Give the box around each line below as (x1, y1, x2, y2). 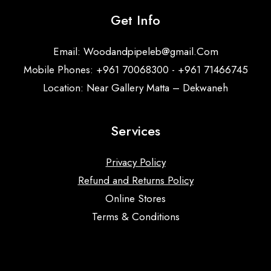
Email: (53, 44, 83, 59)
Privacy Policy (105, 155, 166, 169)
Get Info (111, 10, 160, 30)
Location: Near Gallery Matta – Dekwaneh (43, 80, 228, 95)
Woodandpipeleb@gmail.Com (83, 44, 218, 59)
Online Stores (105, 191, 166, 206)
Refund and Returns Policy (77, 173, 194, 188)
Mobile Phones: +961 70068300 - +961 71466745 (23, 62, 248, 77)
